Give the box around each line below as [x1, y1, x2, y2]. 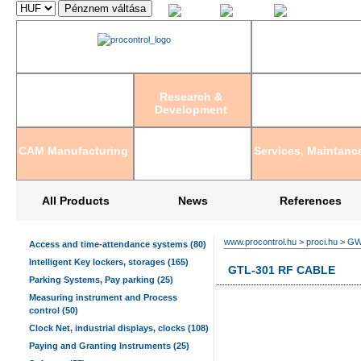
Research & [160, 90, 223, 104]
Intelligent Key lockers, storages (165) [29, 257, 189, 267]
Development [155, 103, 228, 117]
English [235, 9, 268, 19]
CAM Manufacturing [19, 143, 128, 157]
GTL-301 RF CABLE [228, 263, 335, 276]
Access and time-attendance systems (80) [29, 239, 206, 249]
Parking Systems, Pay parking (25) [29, 275, 173, 284]
